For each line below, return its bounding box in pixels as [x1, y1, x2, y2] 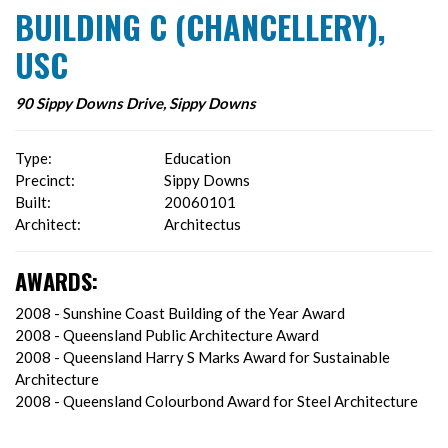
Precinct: [15, 171, 75, 190]
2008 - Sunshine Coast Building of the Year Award [15, 304, 345, 323]
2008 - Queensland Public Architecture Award [15, 326, 319, 345]
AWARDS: [15, 264, 98, 298]
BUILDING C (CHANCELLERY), [15, 3, 385, 51]
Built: [15, 193, 51, 212]
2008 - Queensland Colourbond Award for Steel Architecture [15, 392, 418, 411]
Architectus [164, 215, 242, 234]
